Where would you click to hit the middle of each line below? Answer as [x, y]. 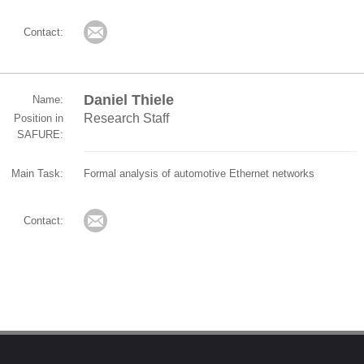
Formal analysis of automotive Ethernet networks [199, 173]
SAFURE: [40, 134]
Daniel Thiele [129, 100]
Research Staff [126, 118]
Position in [39, 118]
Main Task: [37, 173]
